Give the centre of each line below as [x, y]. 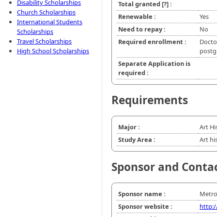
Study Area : [137, 140]
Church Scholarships [46, 12]
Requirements [150, 100]
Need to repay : [142, 29]
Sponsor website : [145, 207]
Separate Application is [154, 64]
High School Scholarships [53, 51]
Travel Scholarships [44, 41]
